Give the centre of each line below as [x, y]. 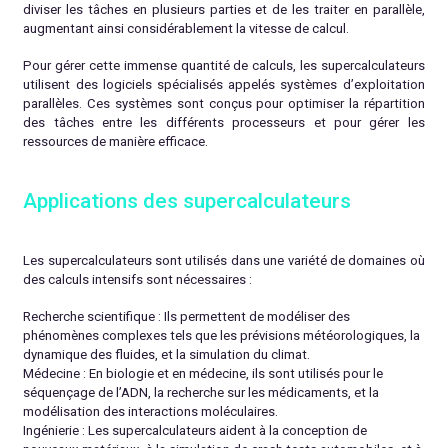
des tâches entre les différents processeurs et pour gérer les [224, 123]
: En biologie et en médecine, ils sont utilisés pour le [232, 374]
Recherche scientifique [89, 317]
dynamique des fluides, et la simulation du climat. [167, 355]
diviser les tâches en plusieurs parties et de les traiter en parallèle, [224, 10]
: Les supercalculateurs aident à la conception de [223, 431]
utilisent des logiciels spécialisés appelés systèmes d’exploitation [224, 85]
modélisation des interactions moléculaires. [151, 412]
